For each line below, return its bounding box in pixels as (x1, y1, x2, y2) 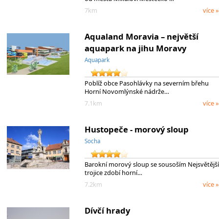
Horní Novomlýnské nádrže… (84, 87, 169, 96)
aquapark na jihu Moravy (84, 43, 186, 54)
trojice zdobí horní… (84, 168, 142, 177)
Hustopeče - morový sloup (84, 124, 189, 135)
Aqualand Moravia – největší (84, 31, 198, 43)
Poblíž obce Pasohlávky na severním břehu (84, 78, 209, 88)
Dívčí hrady (84, 205, 130, 217)
